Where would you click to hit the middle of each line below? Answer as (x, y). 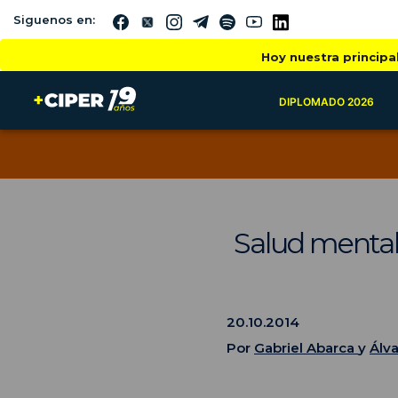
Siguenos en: (54, 19)
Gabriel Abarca (306, 347)
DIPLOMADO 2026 (326, 102)
